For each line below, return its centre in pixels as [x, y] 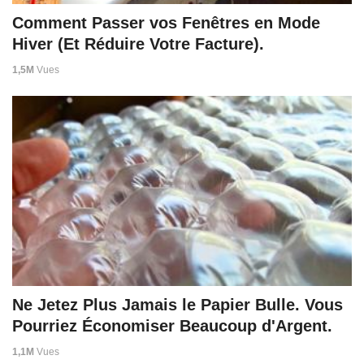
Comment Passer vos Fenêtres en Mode [166, 22]
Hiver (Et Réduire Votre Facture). [138, 43]
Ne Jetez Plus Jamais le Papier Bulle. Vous [178, 304]
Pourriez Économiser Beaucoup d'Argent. [172, 325]
